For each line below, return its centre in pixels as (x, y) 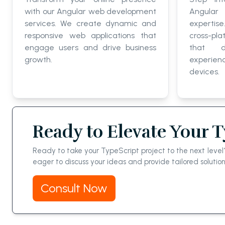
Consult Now (74, 188)
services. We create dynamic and (90, 23)
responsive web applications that (90, 35)
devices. (204, 71)
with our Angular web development (90, 11)
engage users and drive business (90, 47)
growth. (38, 59)
